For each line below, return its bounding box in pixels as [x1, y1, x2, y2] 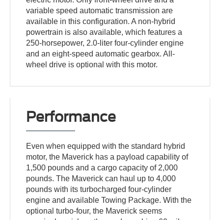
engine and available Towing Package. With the [26, 196, 192, 204]
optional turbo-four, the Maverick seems [26, 207, 163, 215]
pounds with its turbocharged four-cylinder [26, 185, 172, 193]
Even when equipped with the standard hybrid [26, 142, 186, 150]
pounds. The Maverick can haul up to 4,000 [26, 174, 176, 183]
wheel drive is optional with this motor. [26, 60, 158, 69]
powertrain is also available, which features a [26, 28, 183, 37]
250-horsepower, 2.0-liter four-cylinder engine [26, 39, 184, 48]
